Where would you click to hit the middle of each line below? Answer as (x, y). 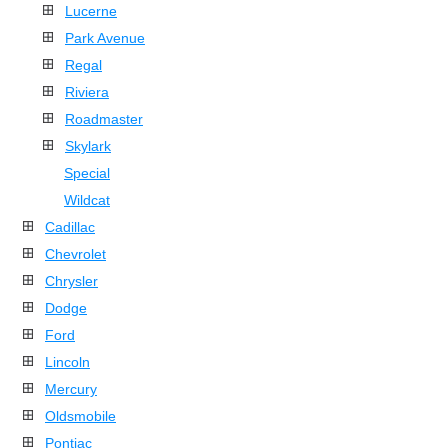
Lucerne (91, 11)
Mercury (71, 389)
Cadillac (70, 227)
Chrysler (71, 281)
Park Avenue (105, 38)
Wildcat (87, 200)
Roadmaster (104, 119)
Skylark (88, 146)
